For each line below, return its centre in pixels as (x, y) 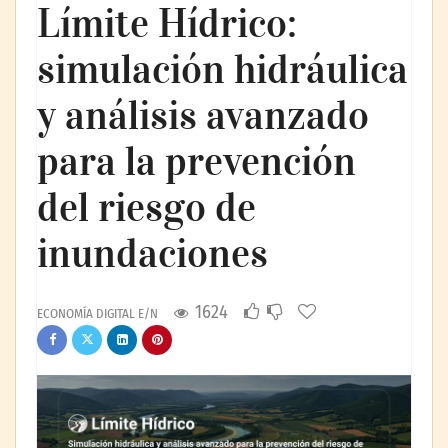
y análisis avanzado (203, 115)
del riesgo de (146, 207)
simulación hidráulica (222, 69)
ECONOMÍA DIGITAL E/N (97, 313)
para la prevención (196, 161)
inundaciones (152, 253)
